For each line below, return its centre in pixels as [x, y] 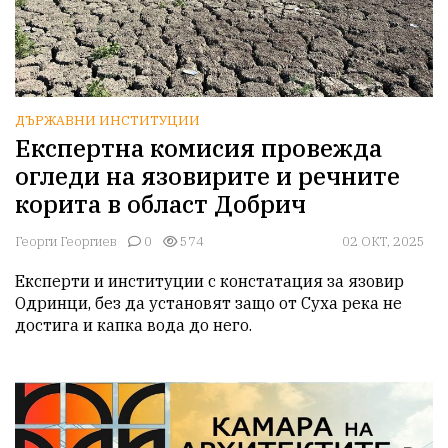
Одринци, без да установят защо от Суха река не [208, 303]
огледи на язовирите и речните [207, 176]
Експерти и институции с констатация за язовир [209, 281]
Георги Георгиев [66, 242]
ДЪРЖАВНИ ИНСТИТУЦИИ [107, 121]
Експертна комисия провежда [198, 148]
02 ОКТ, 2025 [383, 242]
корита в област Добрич [160, 204]
